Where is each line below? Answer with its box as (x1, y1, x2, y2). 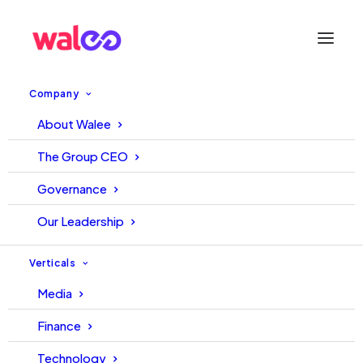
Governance (37, 181, 107, 196)
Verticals (29, 257, 76, 269)
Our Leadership (37, 213, 124, 228)
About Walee (37, 116, 111, 131)
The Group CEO (37, 148, 128, 164)
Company (29, 88, 79, 100)
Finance (37, 318, 81, 333)
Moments (124, 107, 239, 133)
